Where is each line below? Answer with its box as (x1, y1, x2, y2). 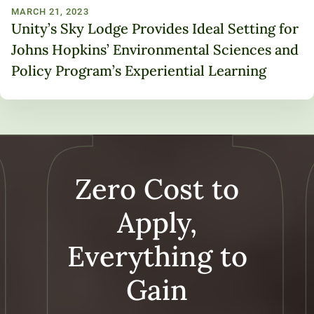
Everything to (67, 238, 247, 275)
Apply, (117, 205, 197, 241)
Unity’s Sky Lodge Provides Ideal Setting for (11, 19, 299, 37)
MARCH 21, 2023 (11, 6, 89, 17)
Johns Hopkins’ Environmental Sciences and (11, 40, 299, 58)
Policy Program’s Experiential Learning (11, 61, 266, 79)
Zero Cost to (75, 171, 239, 207)
